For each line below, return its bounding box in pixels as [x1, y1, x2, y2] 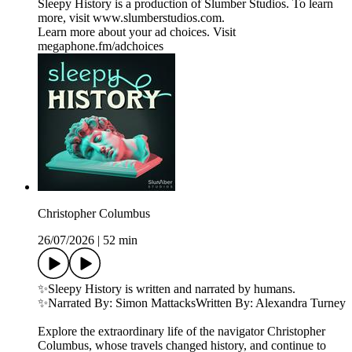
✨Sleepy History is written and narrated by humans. [38, 282, 295, 296]
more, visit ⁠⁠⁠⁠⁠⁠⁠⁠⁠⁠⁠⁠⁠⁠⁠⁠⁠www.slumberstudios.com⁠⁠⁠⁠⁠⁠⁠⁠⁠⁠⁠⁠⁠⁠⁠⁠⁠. [38, 11, 225, 25]
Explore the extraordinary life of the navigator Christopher [38, 324, 325, 339]
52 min [103, 233, 137, 247]
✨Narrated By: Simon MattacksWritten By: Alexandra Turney [38, 296, 346, 310]
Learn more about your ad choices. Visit [38, 25, 236, 39]
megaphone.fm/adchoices [38, 39, 163, 53]
